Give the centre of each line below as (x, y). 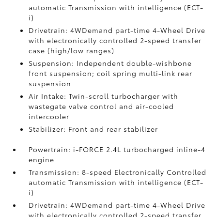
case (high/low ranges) (72, 50)
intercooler (49, 116)
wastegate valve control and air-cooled (101, 106)
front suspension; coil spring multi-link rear (111, 73)
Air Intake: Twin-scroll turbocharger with (104, 96)
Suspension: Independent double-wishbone (110, 63)
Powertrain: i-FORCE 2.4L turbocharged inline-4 (117, 149)
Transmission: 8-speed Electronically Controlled (118, 172)
